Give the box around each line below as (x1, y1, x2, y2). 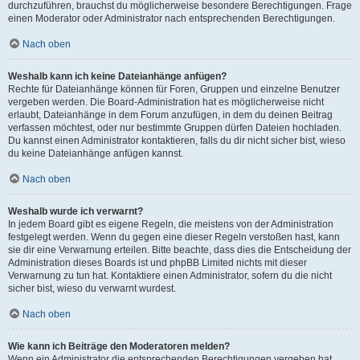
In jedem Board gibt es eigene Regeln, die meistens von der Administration (8, 218, 333, 230)
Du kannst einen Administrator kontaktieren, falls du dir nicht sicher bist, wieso (8, 134, 346, 146)
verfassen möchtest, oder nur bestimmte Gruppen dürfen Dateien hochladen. (8, 121, 342, 133)
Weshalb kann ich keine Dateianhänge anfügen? (8, 70, 227, 82)
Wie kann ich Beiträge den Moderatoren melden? (8, 340, 230, 352)
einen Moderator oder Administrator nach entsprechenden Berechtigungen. (8, 12, 335, 24)
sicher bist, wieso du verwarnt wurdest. (8, 282, 176, 294)
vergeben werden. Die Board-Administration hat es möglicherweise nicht (8, 96, 324, 108)
